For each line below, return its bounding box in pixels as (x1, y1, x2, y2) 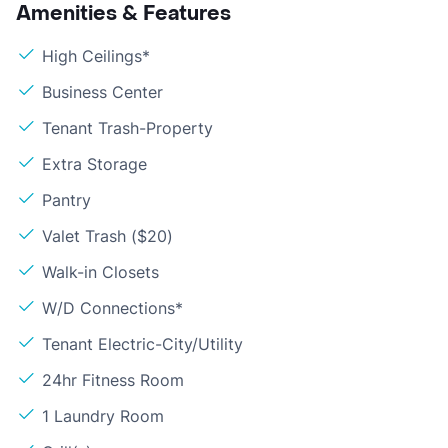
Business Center (42, 81, 163, 102)
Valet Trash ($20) (42, 225, 173, 246)
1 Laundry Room (42, 405, 164, 426)
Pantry (42, 189, 91, 210)
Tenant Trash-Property (42, 117, 213, 138)
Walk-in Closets (42, 261, 159, 282)
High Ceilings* (42, 45, 150, 66)
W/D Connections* (42, 297, 183, 318)
